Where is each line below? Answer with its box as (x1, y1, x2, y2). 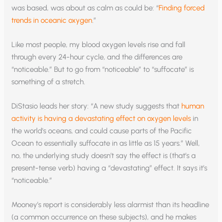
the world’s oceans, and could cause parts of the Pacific (11, 126, 192, 136)
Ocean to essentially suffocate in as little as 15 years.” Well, (11, 139, 200, 148)
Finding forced (159, 3, 205, 13)
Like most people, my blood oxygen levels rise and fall (11, 40, 186, 50)
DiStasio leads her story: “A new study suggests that (11, 102, 182, 111)
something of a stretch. (11, 77, 86, 87)
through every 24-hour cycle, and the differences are (11, 53, 183, 62)
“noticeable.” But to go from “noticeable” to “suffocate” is (11, 65, 194, 74)
